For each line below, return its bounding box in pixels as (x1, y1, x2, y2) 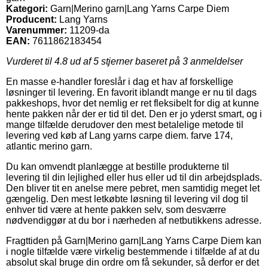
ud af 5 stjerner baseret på (68, 56, 182, 66)
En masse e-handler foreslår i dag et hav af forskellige (6, 76, 233, 87)
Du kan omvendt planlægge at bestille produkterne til (6, 161, 229, 172)
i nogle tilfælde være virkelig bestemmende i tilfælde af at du (6, 246, 260, 257)
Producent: (6, 14, 57, 25)
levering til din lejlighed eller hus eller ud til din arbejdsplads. (6, 172, 262, 182)
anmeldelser (188, 56, 243, 66)
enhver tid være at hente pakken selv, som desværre (6, 204, 226, 215)
